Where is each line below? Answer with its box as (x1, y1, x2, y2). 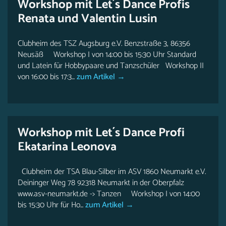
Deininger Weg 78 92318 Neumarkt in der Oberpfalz (18, 176, 184, 190)
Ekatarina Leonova (18, 137, 117, 157)
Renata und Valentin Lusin (18, 9, 157, 29)
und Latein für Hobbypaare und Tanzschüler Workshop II (18, 59, 204, 73)
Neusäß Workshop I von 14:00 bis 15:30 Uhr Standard (18, 48, 196, 62)
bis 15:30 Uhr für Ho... (18, 198, 83, 212)
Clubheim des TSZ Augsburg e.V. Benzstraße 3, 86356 (18, 37, 190, 50)
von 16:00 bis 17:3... (18, 70, 75, 84)
